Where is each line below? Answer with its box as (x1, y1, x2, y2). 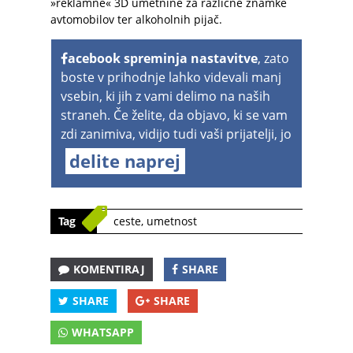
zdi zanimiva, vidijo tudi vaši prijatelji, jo (61, 125, 292, 143)
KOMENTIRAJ (73, 262, 145, 277)
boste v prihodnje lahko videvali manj (61, 69, 281, 86)
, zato (258, 50, 289, 67)
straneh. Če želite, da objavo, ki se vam (61, 106, 288, 124)
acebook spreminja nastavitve (68, 50, 258, 67)
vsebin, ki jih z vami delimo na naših (61, 87, 270, 105)
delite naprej (69, 148, 180, 173)
